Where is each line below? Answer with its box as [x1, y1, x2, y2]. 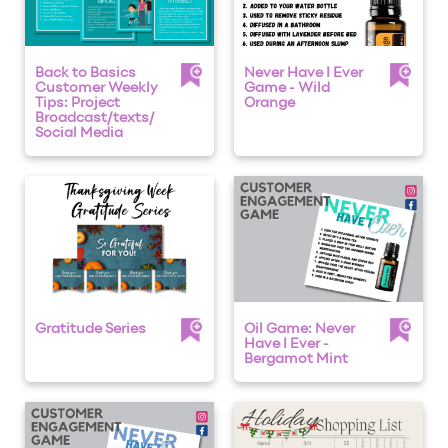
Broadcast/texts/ [35, 111, 155, 125]
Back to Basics [35, 66, 136, 80]
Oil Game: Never [244, 322, 355, 336]
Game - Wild [244, 81, 330, 95]
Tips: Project [35, 96, 120, 110]
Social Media [35, 126, 123, 140]
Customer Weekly [35, 81, 158, 95]
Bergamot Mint [244, 352, 348, 366]
